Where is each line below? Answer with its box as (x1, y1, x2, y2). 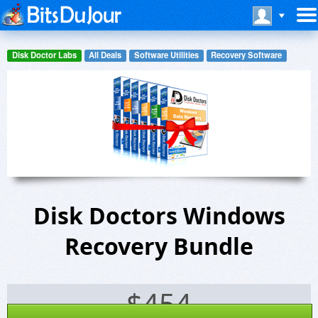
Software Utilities (133, 49, 199, 61)
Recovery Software (211, 49, 283, 61)
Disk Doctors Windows (33, 199, 285, 231)
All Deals (89, 49, 122, 61)
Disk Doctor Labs (11, 49, 77, 61)
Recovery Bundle (65, 230, 253, 261)
